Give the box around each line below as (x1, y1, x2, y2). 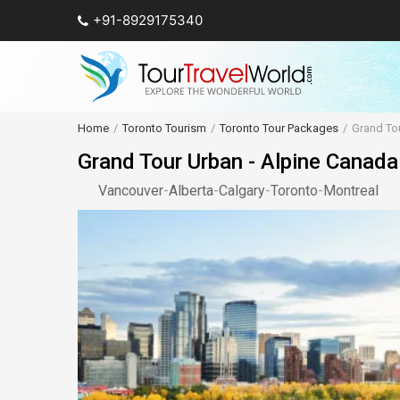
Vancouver (98, 182, 163, 199)
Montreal (323, 182, 379, 199)
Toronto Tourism (122, 121, 206, 135)
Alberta (169, 182, 213, 199)
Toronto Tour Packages (220, 121, 338, 135)
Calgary (219, 182, 265, 199)
